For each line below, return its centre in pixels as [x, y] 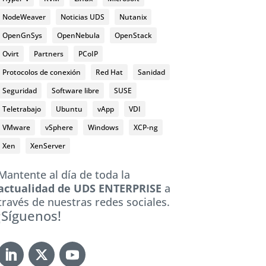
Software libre [75, 90]
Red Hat [109, 72]
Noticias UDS [82, 17]
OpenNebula [78, 35]
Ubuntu [69, 109]
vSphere [59, 127]
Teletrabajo [21, 109]
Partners [48, 53]
